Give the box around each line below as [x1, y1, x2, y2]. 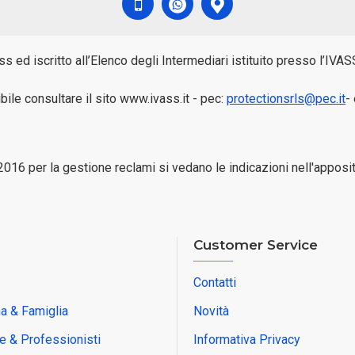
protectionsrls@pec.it [227, 91, 345, 106]
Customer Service [193, 237, 318, 253]
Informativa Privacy [193, 332, 300, 347]
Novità [193, 303, 229, 319]
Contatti [193, 275, 236, 290]
